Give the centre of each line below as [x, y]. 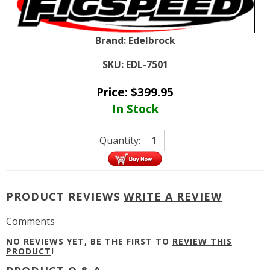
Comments [30, 221]
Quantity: [121, 140]
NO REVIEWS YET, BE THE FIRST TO [89, 241]
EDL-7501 [147, 64]
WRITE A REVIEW [173, 196]
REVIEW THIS [202, 241]
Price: [114, 92]
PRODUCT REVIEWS [65, 196]
